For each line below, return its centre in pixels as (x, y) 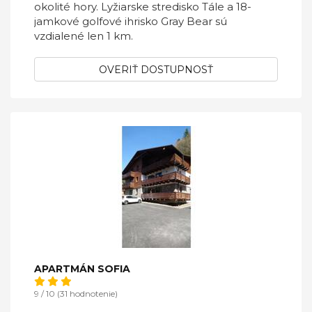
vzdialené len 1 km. (84, 36)
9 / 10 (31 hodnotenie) (76, 294)
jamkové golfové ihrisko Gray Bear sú (131, 21)
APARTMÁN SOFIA (82, 269)
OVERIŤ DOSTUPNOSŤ (156, 70)
